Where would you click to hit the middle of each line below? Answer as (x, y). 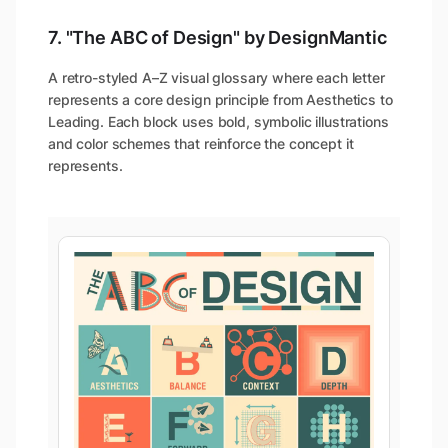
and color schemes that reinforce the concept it (201, 144)
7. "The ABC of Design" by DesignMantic (217, 38)
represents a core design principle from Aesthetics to (220, 100)
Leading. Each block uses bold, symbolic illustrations (218, 122)
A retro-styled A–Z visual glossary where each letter (216, 78)
